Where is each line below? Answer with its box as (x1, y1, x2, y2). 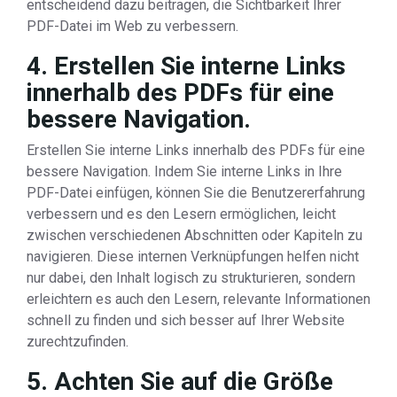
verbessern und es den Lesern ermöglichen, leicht (27, 206, 336, 222)
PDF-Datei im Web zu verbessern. (27, 18, 238, 35)
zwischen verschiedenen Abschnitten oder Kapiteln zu (27, 227, 362, 244)
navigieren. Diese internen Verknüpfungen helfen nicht (27, 248, 359, 265)
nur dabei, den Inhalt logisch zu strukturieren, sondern (27, 269, 355, 286)
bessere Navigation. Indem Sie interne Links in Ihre (27, 163, 342, 180)
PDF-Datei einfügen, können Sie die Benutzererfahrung (27, 184, 365, 201)
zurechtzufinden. (27, 333, 128, 350)
